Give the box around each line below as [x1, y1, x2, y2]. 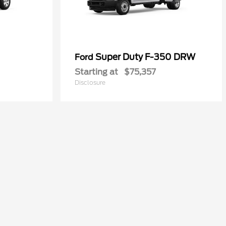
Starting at [75, 67, 118, 77]
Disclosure [75, 79, 105, 86]
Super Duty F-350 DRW [95, 52, 195, 62]
